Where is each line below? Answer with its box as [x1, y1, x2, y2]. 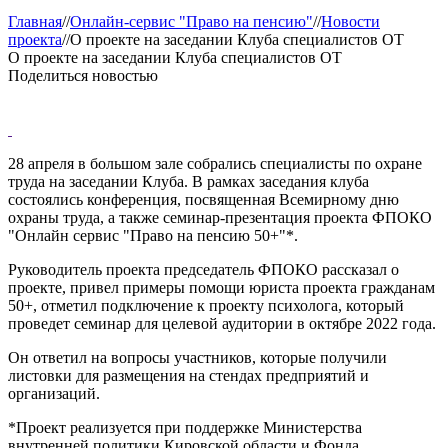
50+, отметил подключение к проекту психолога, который [8, 297, 404, 314]
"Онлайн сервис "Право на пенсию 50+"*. [8, 227, 298, 244]
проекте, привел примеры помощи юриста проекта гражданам [8, 279, 435, 296]
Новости [321, 13, 380, 30]
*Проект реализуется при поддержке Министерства [8, 419, 362, 436]
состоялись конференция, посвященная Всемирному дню [8, 191, 399, 208]
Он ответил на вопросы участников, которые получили [8, 349, 387, 366]
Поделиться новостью [8, 67, 158, 84]
